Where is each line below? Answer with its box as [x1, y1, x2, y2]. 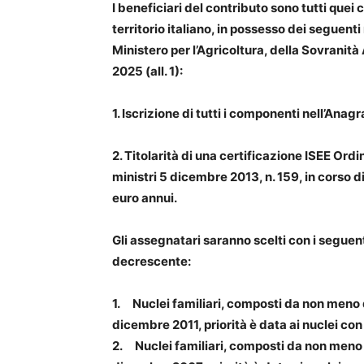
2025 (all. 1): [112, 63, 183, 80]
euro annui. [112, 190, 177, 206]
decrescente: [112, 253, 191, 270]
